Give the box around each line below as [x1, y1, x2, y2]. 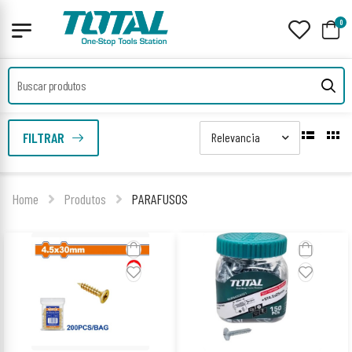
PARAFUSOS [130, 190, 188, 207]
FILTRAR [22, 128, 64, 146]
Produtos [63, 190, 106, 207]
